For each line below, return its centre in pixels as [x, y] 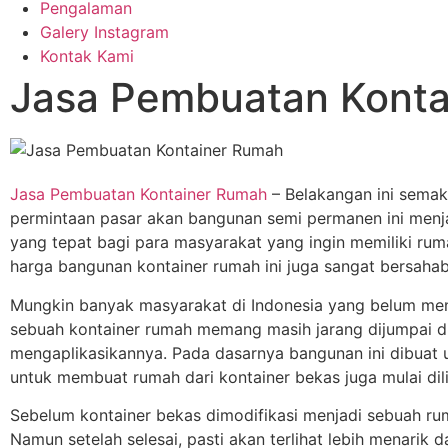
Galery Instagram [104, 32]
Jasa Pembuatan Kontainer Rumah [138, 194]
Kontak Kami [87, 56]
